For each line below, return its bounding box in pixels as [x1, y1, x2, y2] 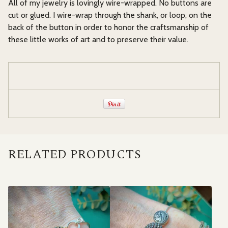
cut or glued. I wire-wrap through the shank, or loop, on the [8, 10, 212, 20]
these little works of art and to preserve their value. [8, 35, 188, 44]
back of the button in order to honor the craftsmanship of [8, 22, 209, 32]
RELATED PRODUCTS [8, 146, 140, 164]
